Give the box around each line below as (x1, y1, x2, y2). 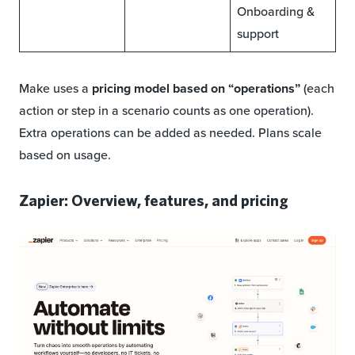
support (237, 25, 279, 44)
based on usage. (19, 146, 111, 165)
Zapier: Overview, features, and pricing (19, 191, 288, 210)
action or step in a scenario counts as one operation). (19, 101, 314, 120)
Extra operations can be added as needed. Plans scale (19, 124, 322, 143)
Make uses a (19, 79, 92, 98)
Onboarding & (237, 2, 315, 21)
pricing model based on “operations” (92, 79, 300, 98)
